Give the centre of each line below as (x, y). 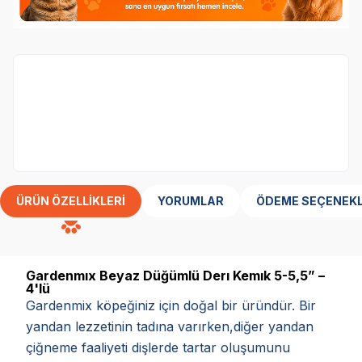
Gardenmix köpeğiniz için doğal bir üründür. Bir (171, 305)
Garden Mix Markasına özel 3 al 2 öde (147, 116)
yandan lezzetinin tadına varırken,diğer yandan (170, 326)
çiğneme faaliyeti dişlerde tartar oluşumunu (158, 347)
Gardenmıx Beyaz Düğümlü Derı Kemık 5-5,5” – (175, 275)
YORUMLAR (191, 200)
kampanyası (65, 135)
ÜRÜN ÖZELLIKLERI (71, 200)
